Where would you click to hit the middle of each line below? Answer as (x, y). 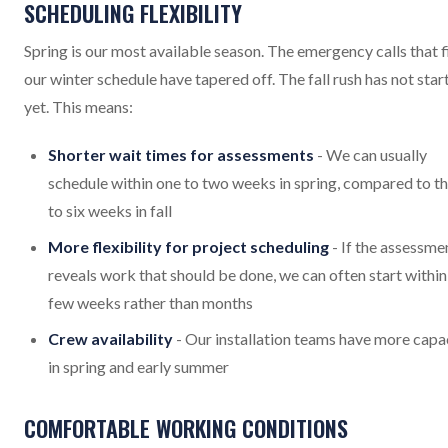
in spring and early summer (138, 366)
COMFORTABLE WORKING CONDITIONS (186, 428)
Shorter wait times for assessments (181, 154)
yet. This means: (78, 106)
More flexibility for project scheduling (188, 246)
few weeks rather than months (150, 302)
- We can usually (370, 154)
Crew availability (110, 338)
